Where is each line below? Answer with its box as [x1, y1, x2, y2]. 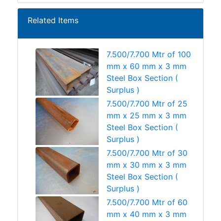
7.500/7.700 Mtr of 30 [107, 147, 187, 158]
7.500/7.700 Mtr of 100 [107, 49, 191, 59]
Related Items [28, 15, 78, 25]
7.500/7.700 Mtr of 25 [107, 98, 187, 109]
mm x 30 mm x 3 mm [107, 159, 186, 170]
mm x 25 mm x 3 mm [107, 110, 186, 120]
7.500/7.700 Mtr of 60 [107, 197, 187, 207]
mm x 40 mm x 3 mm [107, 209, 186, 219]
